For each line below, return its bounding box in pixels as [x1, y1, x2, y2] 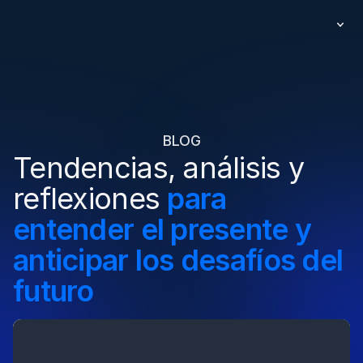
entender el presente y [13, 211, 312, 247]
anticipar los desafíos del [13, 242, 344, 278]
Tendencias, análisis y [13, 150, 305, 186]
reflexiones [13, 181, 168, 216]
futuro [13, 273, 94, 309]
